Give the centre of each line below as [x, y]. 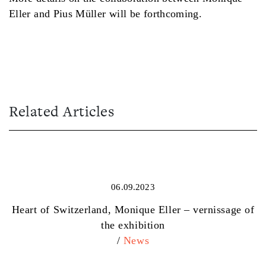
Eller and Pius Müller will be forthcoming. [106, 14]
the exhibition [133, 225]
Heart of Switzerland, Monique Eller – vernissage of [133, 209]
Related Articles [62, 111]
